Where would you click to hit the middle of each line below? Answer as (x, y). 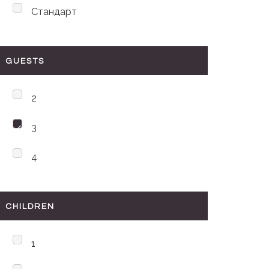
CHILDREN (30, 207)
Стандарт (54, 12)
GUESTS (25, 61)
